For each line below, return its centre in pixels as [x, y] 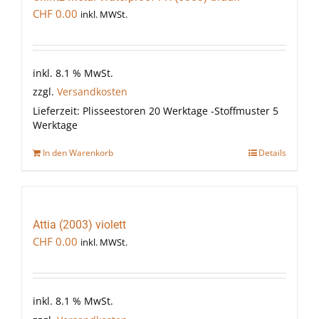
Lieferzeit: [58, 111]
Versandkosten [92, 92]
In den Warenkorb [78, 153]
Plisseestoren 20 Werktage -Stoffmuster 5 [181, 111]
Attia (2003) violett [79, 225]
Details [272, 153]
